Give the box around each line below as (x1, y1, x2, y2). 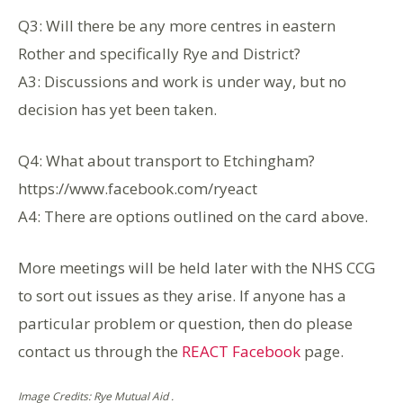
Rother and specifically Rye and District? (18, 43, 300, 64)
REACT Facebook (182, 341, 300, 362)
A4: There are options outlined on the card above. (18, 206, 368, 227)
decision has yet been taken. (18, 99, 217, 120)
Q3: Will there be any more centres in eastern (18, 15, 336, 36)
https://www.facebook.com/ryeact (18, 178, 257, 199)
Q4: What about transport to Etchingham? (18, 150, 315, 171)
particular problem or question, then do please (18, 313, 353, 334)
